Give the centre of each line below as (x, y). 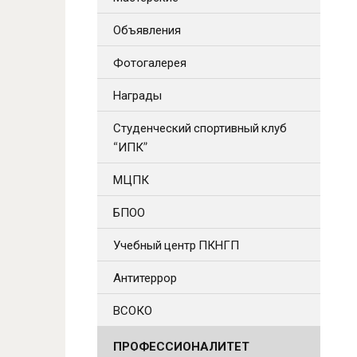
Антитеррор (145, 277)
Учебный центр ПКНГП (176, 245)
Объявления (147, 29)
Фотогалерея (150, 62)
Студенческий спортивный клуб (200, 127)
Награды (137, 95)
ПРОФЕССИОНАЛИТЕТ (181, 346)
